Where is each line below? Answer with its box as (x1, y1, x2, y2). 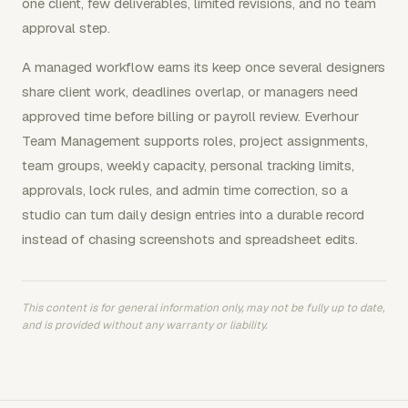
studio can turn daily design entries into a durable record (22, 205, 364, 223)
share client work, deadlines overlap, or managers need (22, 82, 358, 100)
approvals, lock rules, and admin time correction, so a (22, 180, 348, 199)
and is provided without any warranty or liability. (22, 317, 267, 332)
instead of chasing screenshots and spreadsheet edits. (22, 229, 358, 248)
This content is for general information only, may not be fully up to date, (22, 300, 384, 315)
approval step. (22, 18, 110, 36)
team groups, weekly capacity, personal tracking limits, (22, 156, 354, 174)
